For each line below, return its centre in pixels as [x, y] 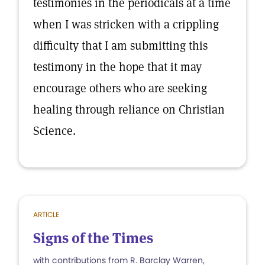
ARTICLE [46, 214]
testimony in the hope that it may [117, 67]
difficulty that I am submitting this [120, 46]
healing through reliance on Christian [129, 109]
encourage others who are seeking [120, 88]
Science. [54, 131]
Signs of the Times [93, 238]
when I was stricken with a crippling [126, 24]
